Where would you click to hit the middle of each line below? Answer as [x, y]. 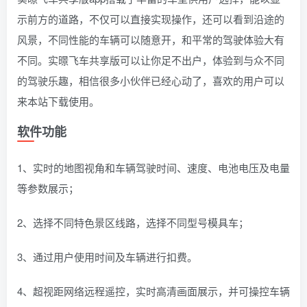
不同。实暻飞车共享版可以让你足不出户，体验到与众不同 [151, 60]
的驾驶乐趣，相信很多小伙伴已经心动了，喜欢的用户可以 [151, 81]
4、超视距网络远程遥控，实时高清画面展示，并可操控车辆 [153, 291]
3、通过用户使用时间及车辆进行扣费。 [107, 257]
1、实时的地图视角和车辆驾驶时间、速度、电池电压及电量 [153, 168]
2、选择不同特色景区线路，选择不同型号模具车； [133, 222]
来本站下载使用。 [58, 101]
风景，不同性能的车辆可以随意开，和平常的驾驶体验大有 [151, 39]
